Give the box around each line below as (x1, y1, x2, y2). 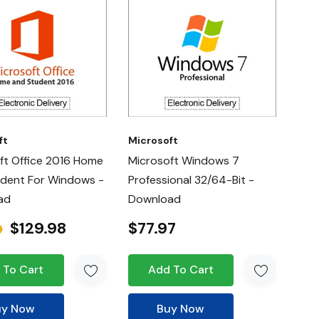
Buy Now (157, 300, 205, 316)
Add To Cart (147, 261, 214, 277)
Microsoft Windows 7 (127, 152, 239, 168)
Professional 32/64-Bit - (127, 172, 254, 187)
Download (127, 191, 181, 206)
